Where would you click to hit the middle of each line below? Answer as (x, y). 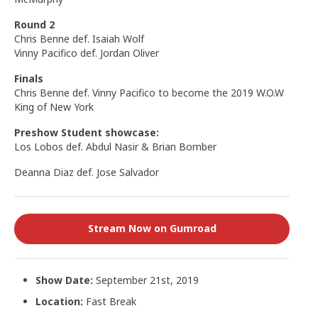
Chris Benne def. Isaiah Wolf (79, 38)
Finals (29, 78)
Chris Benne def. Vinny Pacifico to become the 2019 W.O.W (149, 92)
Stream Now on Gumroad (152, 229)
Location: (59, 301)
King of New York (54, 106)
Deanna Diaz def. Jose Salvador (87, 172)
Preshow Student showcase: (87, 132)
